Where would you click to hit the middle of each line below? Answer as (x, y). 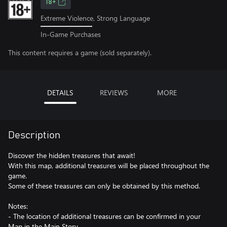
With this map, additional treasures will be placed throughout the (109, 165)
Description (34, 135)
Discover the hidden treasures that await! (72, 155)
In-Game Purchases (71, 34)
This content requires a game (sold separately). (80, 52)
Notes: (18, 206)
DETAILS (60, 92)
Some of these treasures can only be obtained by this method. (104, 185)
